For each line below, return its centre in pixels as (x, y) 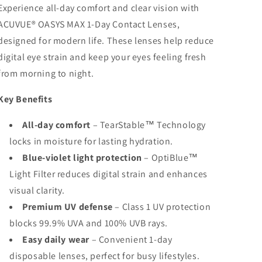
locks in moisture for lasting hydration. (92, 141)
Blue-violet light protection (82, 158)
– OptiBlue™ (170, 158)
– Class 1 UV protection (162, 207)
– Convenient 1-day (131, 239)
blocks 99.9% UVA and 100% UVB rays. (89, 223)
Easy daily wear (56, 239)
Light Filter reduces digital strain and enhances (108, 174)
